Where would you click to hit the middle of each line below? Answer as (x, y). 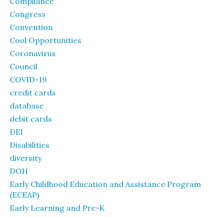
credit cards (33, 93)
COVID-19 (28, 79)
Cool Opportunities (46, 40)
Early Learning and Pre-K (57, 208)
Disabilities (30, 145)
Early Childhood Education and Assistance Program (105, 184)
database (27, 106)
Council (23, 66)
